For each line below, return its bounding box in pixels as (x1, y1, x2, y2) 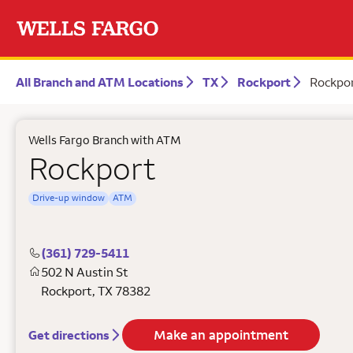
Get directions (28, 327, 110, 343)
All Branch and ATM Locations (16, 74, 184, 90)
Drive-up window (32, 191, 105, 203)
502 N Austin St (41, 264, 128, 280)
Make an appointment (154, 326, 288, 344)
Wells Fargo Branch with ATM (28, 132, 181, 147)
